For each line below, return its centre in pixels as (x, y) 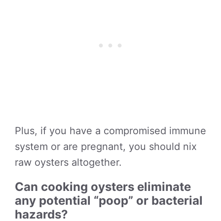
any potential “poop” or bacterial (109, 201)
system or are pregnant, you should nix (106, 147)
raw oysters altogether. (68, 162)
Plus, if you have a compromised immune (110, 131)
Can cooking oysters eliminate (103, 187)
